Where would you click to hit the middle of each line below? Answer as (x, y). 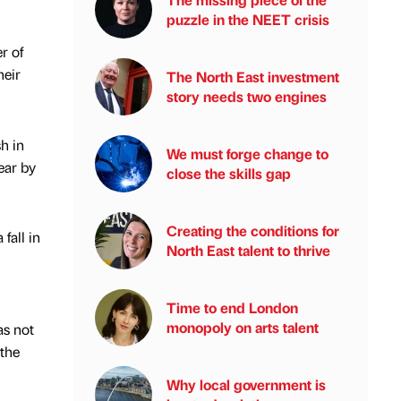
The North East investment (253, 77)
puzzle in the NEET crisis (248, 19)
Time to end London (232, 307)
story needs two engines (247, 96)
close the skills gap (229, 173)
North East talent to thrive (248, 250)
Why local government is (246, 384)
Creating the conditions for (253, 230)
